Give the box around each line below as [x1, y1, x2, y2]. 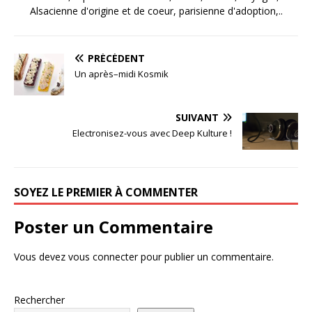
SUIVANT [175, 110, 219, 124]
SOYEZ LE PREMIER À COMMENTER [14, 185, 198, 201]
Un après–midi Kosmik [75, 67, 169, 80]
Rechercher [14, 293, 65, 307]
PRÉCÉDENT [88, 51, 145, 65]
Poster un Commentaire [14, 215, 213, 239]
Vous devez [14, 250, 68, 264]
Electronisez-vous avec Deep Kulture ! [72, 126, 232, 139]
